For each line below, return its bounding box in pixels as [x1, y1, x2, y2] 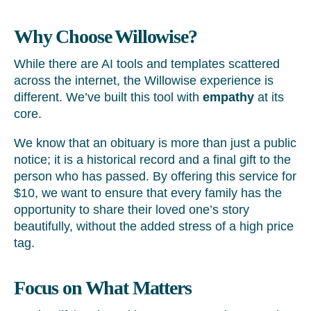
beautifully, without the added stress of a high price [14, 219, 294, 233]
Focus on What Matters [14, 276, 192, 299]
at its [254, 90, 284, 104]
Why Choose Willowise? [14, 25, 197, 47]
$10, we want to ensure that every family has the [14, 185, 282, 200]
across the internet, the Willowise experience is [14, 73, 274, 87]
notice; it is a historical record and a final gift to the [14, 152, 291, 167]
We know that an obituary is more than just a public [14, 135, 296, 150]
